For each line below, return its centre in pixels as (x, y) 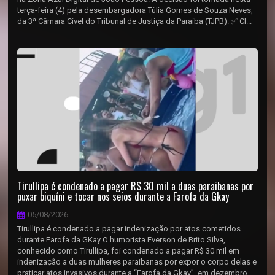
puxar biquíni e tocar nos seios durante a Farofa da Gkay (123, 196)
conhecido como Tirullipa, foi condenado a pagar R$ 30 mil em (129, 251)
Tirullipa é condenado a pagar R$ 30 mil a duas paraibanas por (136, 186)
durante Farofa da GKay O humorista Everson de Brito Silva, (122, 240)
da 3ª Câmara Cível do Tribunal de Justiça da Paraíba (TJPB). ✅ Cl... (135, 21)
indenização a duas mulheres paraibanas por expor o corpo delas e (137, 262)
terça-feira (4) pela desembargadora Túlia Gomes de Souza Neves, (135, 10)
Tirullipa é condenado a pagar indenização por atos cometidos (129, 229)
